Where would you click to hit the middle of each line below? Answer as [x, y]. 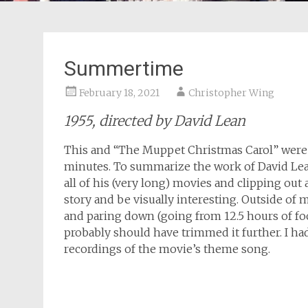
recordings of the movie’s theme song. [167, 249]
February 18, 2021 [119, 93]
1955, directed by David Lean [155, 121]
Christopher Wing [231, 93]
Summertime [124, 68]
